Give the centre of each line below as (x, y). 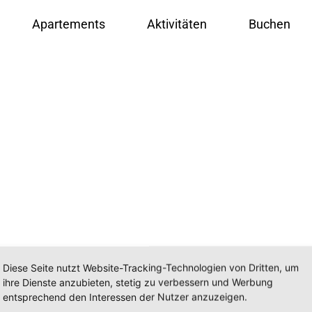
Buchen (270, 24)
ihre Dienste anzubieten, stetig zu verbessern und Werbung (138, 282)
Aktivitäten (177, 24)
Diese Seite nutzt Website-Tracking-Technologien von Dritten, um (151, 267)
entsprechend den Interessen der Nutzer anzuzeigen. (125, 297)
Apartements (69, 24)
